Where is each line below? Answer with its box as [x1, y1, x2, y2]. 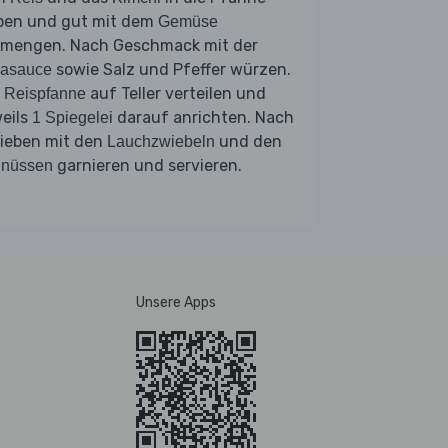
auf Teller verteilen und [86, 83, 266, 103]
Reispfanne [4, 84, 86, 102]
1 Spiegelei [32, 108, 113, 126]
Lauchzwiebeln [107, 132, 215, 150]
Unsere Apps [136, 293, 216, 311]
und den [215, 131, 282, 151]
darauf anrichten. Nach [113, 107, 294, 127]
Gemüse [158, 12, 218, 30]
